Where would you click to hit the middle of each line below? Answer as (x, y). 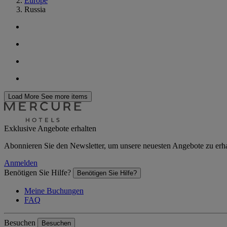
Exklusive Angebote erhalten (50, 128)
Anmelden (21, 163)
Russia (35, 9)
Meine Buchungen (54, 191)
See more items (64, 97)
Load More (24, 97)
